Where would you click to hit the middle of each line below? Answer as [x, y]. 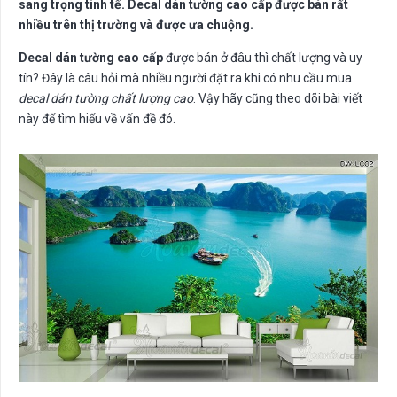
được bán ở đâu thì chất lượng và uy [263, 58]
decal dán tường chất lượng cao [106, 99]
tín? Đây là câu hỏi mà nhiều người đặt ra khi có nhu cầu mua [185, 78]
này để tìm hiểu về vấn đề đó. [97, 119]
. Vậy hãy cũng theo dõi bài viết [278, 99]
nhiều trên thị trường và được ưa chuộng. [136, 25]
